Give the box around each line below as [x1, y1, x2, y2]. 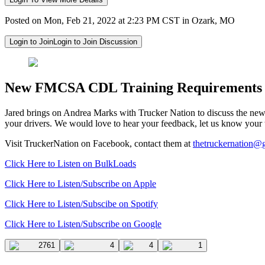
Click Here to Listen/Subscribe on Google [5, 218, 161, 229]
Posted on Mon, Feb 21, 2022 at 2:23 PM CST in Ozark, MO [5, 15, 235, 25]
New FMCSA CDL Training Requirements [5, 79, 262, 95]
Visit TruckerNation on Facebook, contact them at [5, 138, 193, 148]
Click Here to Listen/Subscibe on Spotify [5, 198, 158, 209]
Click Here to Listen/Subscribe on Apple [5, 178, 156, 189]
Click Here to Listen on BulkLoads [5, 158, 136, 169]
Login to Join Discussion [53, 37, 137, 46]
